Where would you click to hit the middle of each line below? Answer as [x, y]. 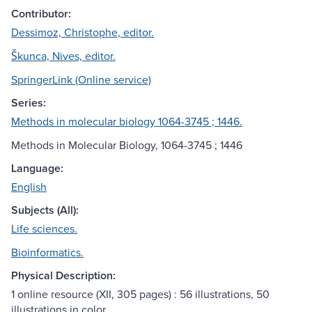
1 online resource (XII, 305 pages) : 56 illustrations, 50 [140, 294]
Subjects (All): [45, 210]
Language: [37, 169]
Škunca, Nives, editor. [63, 56]
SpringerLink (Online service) [81, 80]
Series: [29, 103]
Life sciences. [44, 229]
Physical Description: [63, 276]
